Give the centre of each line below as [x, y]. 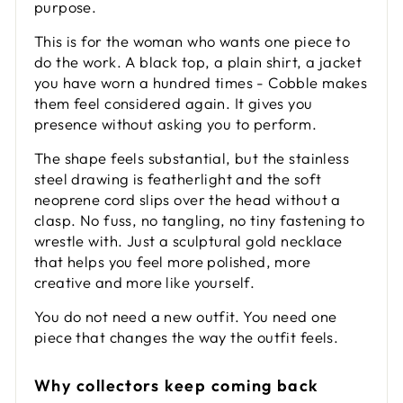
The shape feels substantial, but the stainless [192, 158]
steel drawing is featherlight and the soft [178, 179]
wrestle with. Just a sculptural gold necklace [188, 241]
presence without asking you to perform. [176, 124]
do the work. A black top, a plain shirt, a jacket [198, 62]
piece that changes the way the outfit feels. [187, 337]
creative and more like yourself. [145, 282]
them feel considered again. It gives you [174, 103]
